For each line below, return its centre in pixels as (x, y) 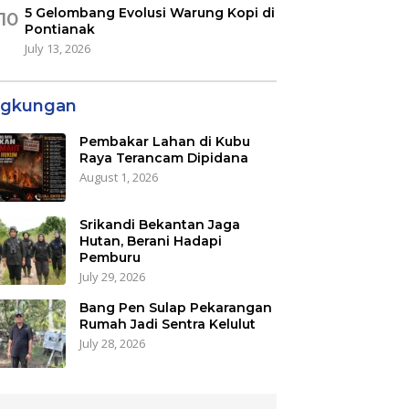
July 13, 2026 (57, 48)
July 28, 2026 (112, 343)
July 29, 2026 (112, 276)
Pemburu (110, 257)
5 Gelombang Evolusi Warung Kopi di (149, 12)
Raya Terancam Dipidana (163, 157)
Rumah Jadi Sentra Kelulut (167, 324)
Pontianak (59, 29)
